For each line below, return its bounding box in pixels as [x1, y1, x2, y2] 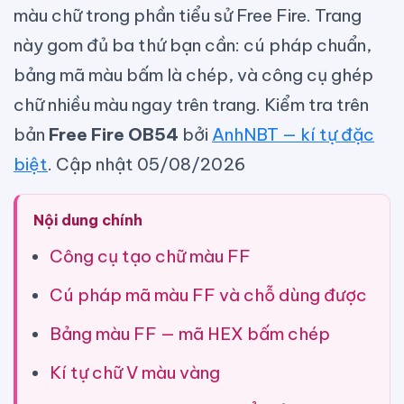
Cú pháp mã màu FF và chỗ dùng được [50, 284, 367, 306]
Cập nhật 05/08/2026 [56, 153, 245, 175]
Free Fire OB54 [49, 124, 179, 145]
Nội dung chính [33, 211, 142, 229]
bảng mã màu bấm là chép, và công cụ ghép [14, 64, 373, 86]
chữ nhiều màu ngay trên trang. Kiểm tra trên [14, 94, 369, 115]
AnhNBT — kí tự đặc [212, 124, 374, 145]
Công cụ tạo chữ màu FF [50, 245, 251, 267]
